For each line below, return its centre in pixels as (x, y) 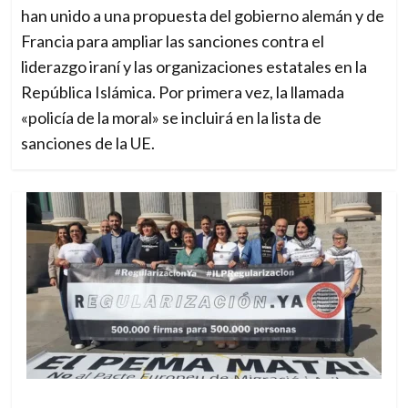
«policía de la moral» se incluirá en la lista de (172, 118)
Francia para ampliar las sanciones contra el (173, 41)
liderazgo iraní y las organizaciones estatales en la (194, 67)
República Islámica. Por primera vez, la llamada (183, 92)
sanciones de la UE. (88, 143)
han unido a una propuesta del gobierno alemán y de (203, 16)
